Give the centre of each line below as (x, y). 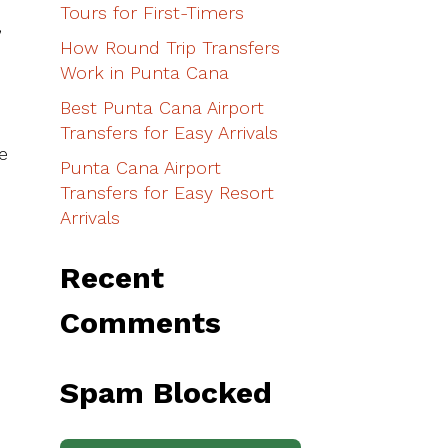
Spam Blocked (165, 393)
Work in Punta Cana (144, 72)
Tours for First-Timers (151, 12)
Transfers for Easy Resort (166, 192)
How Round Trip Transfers (169, 47)
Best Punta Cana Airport (161, 107)
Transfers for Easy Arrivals (168, 132)
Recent (111, 278)
